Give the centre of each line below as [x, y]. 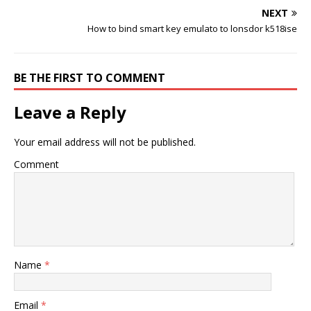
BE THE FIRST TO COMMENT [90, 77]
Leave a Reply [70, 112]
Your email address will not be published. [105, 142]
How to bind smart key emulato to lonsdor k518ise [192, 28]
